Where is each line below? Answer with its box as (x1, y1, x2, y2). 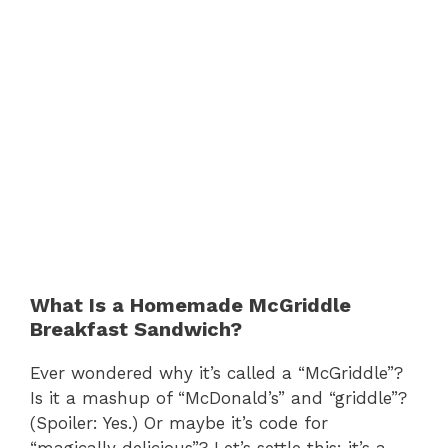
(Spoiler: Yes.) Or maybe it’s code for (30, 413, 328, 434)
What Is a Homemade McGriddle (30, 293, 351, 318)
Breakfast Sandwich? (30, 317, 242, 342)
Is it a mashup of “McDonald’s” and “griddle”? (30, 388, 407, 409)
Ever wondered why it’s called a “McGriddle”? (30, 363, 403, 384)
